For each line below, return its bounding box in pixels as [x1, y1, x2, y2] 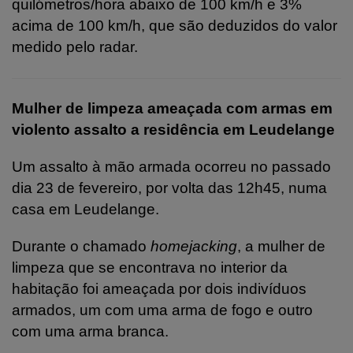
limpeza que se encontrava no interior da [12, 258, 288, 276]
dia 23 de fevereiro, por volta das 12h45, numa [12, 179, 327, 196]
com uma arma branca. [12, 322, 169, 340]
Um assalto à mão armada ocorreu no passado [12, 158, 331, 175]
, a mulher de [237, 237, 325, 255]
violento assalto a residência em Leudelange [12, 121, 335, 138]
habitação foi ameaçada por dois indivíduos [12, 280, 307, 297]
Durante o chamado [12, 237, 150, 255]
